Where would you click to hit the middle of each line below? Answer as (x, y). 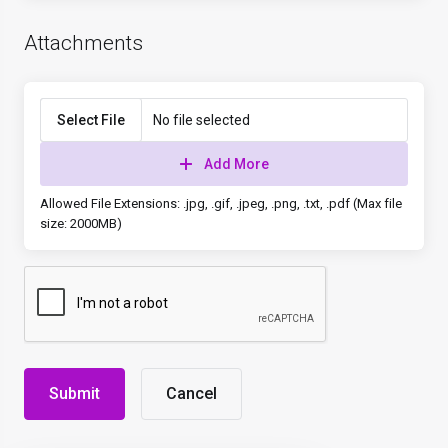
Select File (91, 120)
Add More (236, 164)
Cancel (191, 393)
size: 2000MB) (81, 223)
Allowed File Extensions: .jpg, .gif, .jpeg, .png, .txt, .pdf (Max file (221, 203)
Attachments (83, 43)
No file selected (201, 120)
